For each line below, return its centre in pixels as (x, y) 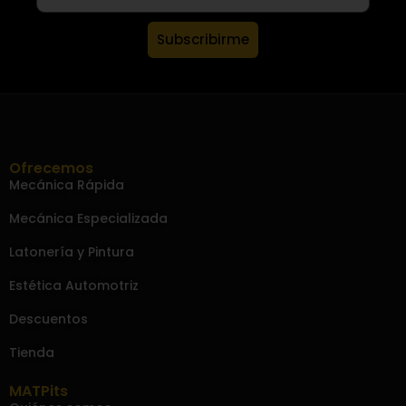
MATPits (39, 391)
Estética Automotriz (74, 285)
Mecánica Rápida (67, 184)
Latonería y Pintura (72, 251)
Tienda (32, 352)
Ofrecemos (51, 168)
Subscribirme (203, 40)
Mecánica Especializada (88, 218)
